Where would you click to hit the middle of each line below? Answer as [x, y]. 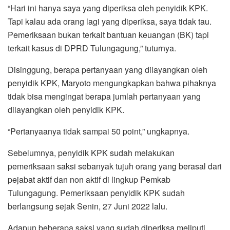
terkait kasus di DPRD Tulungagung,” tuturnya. [92, 48]
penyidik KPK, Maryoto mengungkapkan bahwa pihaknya [112, 83]
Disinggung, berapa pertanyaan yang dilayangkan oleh [108, 69]
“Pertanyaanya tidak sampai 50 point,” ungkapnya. [99, 131]
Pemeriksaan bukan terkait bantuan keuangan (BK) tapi [108, 34]
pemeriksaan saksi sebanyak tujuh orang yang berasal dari [115, 166]
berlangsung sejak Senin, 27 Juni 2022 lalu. [88, 206]
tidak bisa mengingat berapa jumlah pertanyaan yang [104, 96]
